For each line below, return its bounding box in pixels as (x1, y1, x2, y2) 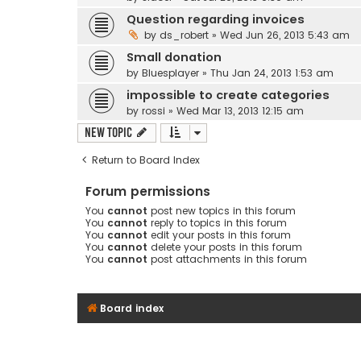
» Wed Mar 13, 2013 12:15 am (165, 103, 304, 118)
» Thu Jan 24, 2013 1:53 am (199, 65, 334, 80)
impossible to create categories (127, 86, 330, 103)
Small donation (127, 48, 222, 65)
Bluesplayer (142, 65, 199, 80)
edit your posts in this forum (147, 227, 291, 242)
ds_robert (160, 27, 209, 42)
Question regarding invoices (127, 10, 305, 27)
